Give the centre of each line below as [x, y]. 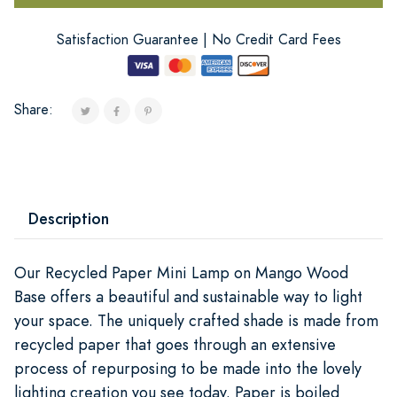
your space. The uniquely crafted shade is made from [196, 320]
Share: [34, 109]
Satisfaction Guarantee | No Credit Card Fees [198, 39]
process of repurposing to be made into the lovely [188, 368]
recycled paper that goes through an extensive [175, 344]
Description [69, 218]
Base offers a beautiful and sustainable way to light [188, 296]
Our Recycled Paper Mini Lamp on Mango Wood [181, 272]
